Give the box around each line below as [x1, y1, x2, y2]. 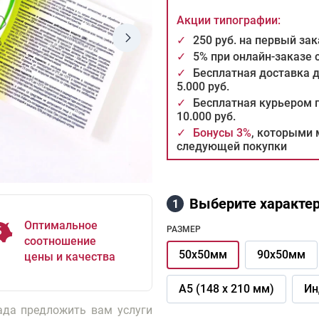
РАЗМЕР [167, 224, 201, 234]
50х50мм [179, 248, 227, 261]
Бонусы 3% [193, 126, 251, 140]
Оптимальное [24, 218, 98, 232]
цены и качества [24, 249, 115, 263]
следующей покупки [177, 140, 287, 153]
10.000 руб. [177, 110, 236, 123]
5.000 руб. [177, 80, 229, 93]
